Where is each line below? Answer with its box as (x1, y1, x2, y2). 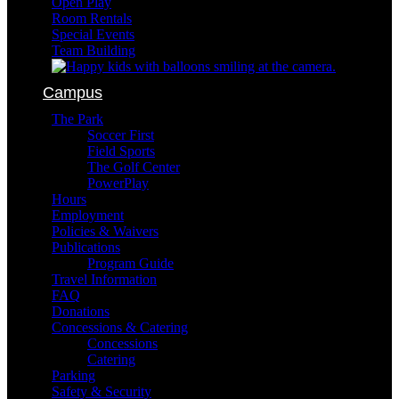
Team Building (52, 43, 135, 58)
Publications (52, 240, 120, 255)
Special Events (52, 27, 134, 42)
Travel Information (52, 272, 157, 287)
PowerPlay (87, 175, 149, 191)
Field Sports (87, 143, 155, 159)
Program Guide (87, 256, 174, 271)
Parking (52, 368, 95, 383)
